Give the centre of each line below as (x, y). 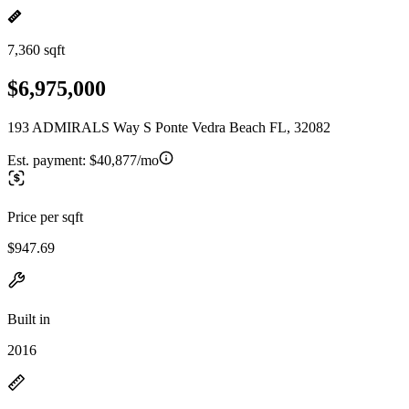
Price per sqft (45, 216)
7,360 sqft (36, 50)
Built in (29, 319)
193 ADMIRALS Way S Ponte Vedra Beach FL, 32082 (169, 127)
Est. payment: (48, 160)
